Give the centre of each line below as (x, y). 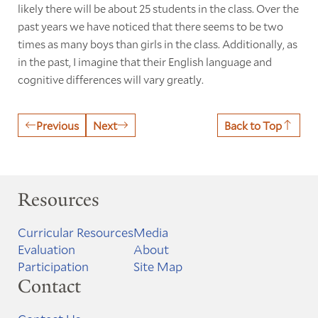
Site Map (158, 267)
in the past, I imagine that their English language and (144, 61)
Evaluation (46, 250)
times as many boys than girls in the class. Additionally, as (157, 43)
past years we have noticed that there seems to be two (150, 26)
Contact (49, 286)
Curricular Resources (75, 232)
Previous (57, 125)
